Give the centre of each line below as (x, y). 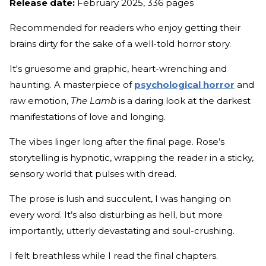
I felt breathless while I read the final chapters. (115, 255)
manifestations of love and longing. (89, 116)
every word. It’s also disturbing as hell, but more (116, 214)
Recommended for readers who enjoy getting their (125, 27)
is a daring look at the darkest (183, 100)
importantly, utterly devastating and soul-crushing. (122, 230)
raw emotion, (40, 100)
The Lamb (94, 100)
